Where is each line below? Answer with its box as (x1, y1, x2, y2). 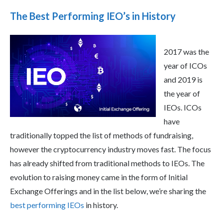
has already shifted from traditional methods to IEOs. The (10, 158, 205, 168)
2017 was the (164, 46, 209, 56)
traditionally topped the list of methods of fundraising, (10, 130, 193, 140)
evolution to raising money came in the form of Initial (10, 172, 188, 182)
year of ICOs (164, 60, 207, 70)
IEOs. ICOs (164, 102, 202, 112)
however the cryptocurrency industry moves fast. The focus (10, 144, 211, 154)
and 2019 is (164, 74, 203, 84)
